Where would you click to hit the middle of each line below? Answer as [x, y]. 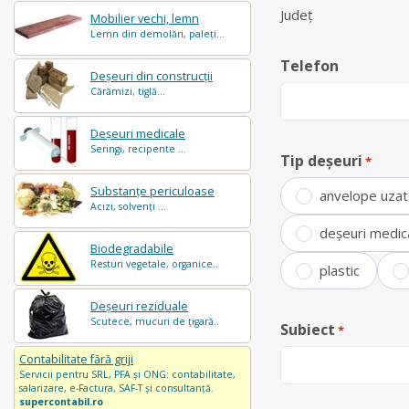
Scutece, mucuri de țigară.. [155, 321]
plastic [340, 270]
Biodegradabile [132, 249]
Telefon [309, 66]
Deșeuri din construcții [152, 76]
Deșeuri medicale [138, 134]
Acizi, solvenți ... [128, 206]
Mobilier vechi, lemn [145, 19]
